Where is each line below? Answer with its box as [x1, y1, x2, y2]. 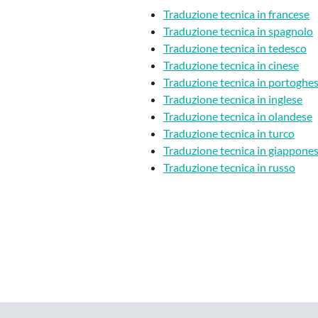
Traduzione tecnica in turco [163, 126, 295, 141]
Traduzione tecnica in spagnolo [163, 24, 313, 38]
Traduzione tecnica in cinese [163, 58, 299, 72]
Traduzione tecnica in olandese [163, 109, 312, 124]
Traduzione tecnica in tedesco [163, 41, 307, 55]
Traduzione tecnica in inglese [163, 92, 302, 106]
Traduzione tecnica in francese [163, 7, 309, 21]
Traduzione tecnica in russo [163, 160, 295, 175]
